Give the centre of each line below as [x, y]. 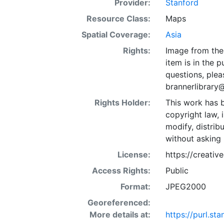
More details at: [120, 214]
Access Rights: [121, 170]
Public [177, 170]
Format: [135, 186]
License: [134, 154]
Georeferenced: [119, 202]
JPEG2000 [185, 186]
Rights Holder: [122, 102]
